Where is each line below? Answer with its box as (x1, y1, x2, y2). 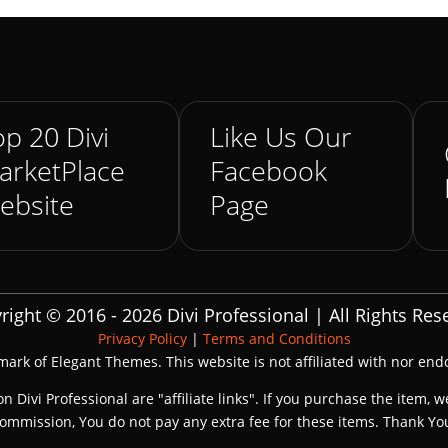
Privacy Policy (97, 329, 187, 349)
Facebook (210, 152, 327, 190)
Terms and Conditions (202, 329, 351, 349)
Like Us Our (210, 118, 352, 156)
